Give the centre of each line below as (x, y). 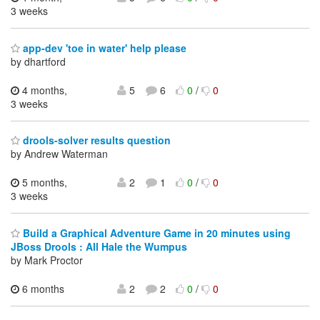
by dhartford (38, 61)
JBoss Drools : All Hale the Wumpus (99, 246)
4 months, (43, 90)
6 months (42, 288)
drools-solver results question (95, 140)
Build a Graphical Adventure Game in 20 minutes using (155, 232)
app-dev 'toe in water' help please (103, 47)
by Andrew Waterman (59, 154)
